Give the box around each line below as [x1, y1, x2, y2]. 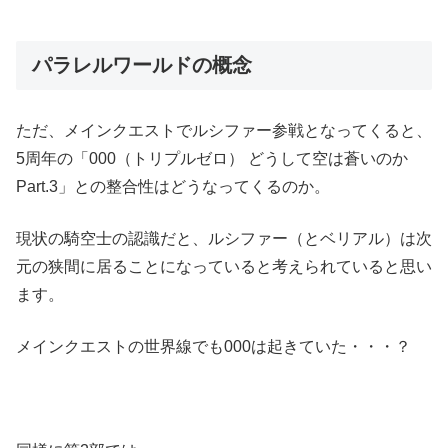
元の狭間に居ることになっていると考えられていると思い [16, 257, 432, 275]
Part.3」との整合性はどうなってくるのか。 [16, 177, 330, 195]
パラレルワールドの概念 [32, 53, 252, 76]
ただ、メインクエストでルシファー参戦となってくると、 [16, 121, 432, 139]
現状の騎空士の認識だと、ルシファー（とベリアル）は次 [16, 229, 432, 247]
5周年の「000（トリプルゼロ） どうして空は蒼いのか [16, 149, 408, 167]
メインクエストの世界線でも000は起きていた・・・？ [16, 337, 411, 355]
